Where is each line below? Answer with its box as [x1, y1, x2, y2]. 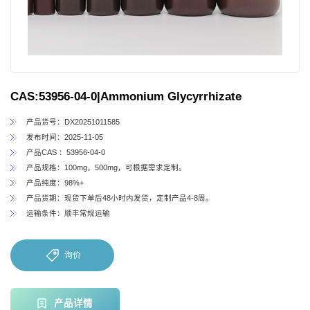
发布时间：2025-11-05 [26, 133, 103, 142]
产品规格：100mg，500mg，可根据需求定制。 [26, 163, 186, 172]
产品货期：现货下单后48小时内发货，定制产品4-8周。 [26, 194, 213, 203]
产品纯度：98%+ [26, 179, 84, 188]
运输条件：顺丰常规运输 [26, 209, 110, 218]
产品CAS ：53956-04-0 [26, 148, 105, 157]
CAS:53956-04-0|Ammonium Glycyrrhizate [10, 90, 241, 103]
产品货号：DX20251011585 [26, 118, 120, 127]
